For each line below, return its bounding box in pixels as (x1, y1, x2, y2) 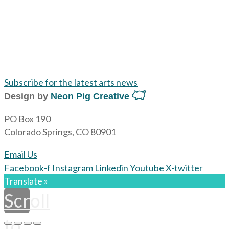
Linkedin (95, 162, 128, 173)
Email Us (4, 149, 37, 160)
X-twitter (166, 162, 203, 173)
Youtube (130, 162, 164, 173)
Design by (4, 91, 51, 101)
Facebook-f (4, 162, 51, 173)
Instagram (52, 162, 93, 173)
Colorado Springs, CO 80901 (4, 126, 116, 138)
